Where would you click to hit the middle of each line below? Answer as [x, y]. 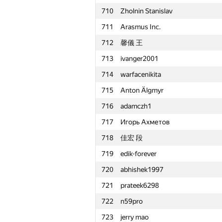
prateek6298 [140, 185]
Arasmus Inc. [140, 27]
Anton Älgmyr [142, 90]
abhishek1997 [142, 169]
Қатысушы [138, 207]
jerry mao [135, 217]
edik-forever [139, 154]
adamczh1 [136, 106]
